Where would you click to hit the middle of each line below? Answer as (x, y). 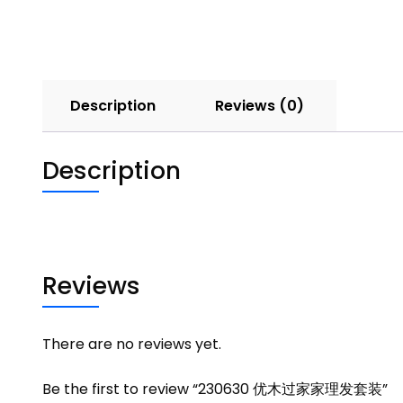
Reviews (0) (260, 106)
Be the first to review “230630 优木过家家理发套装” (215, 389)
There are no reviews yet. (132, 344)
